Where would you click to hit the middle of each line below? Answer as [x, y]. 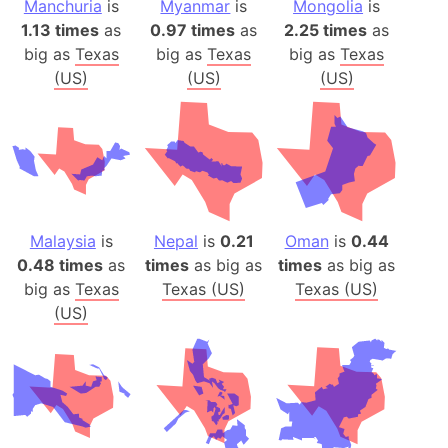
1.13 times [60, 30]
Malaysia [62, 240]
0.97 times [193, 30]
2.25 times [326, 30]
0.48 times [60, 264]
